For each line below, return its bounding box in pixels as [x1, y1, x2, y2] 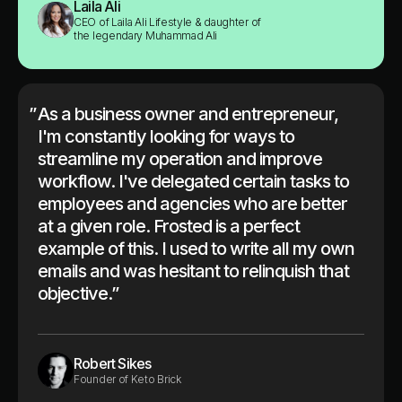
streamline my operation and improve [38, 147, 322, 170]
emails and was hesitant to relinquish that [38, 259, 349, 282]
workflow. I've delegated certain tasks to [38, 170, 349, 192]
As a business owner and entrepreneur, [38, 102, 338, 125]
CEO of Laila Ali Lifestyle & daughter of [74, 14, 261, 29]
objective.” [38, 282, 118, 304]
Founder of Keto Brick [74, 372, 181, 387]
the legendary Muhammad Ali [74, 28, 218, 42]
